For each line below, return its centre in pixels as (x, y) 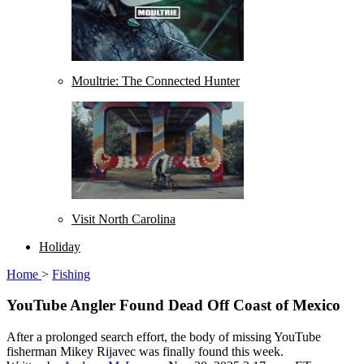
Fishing (71, 274)
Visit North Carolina (123, 219)
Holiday (60, 246)
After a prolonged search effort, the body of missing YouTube (164, 336)
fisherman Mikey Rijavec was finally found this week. (145, 351)
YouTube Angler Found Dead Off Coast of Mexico (173, 305)
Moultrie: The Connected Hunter (156, 81)
